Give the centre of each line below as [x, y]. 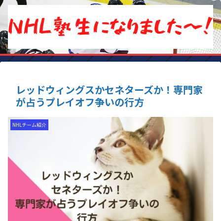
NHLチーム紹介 [29, 125]
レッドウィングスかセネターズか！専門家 [109, 90]
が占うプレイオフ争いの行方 [80, 102]
